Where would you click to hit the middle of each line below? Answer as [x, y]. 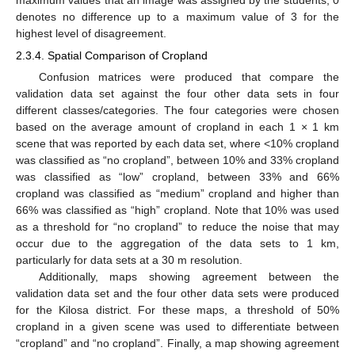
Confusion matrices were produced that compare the [189, 77]
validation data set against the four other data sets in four [177, 94]
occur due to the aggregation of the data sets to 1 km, [177, 244]
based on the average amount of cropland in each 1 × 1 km [177, 127]
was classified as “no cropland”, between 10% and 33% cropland [177, 160]
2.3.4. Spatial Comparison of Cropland [112, 55]
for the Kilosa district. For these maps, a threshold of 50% [177, 310]
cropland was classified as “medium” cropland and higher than [177, 194]
